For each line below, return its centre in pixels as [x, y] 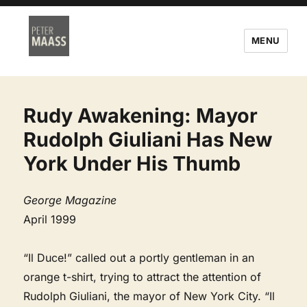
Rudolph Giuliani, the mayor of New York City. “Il [149, 296]
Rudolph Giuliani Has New [148, 139]
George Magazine [70, 200]
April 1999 [50, 219]
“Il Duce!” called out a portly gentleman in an [139, 257]
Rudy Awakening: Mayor [141, 115]
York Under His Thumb [132, 163]
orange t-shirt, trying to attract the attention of [143, 277]
